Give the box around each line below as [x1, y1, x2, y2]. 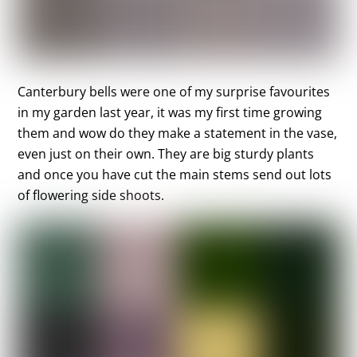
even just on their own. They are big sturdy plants [18, 145, 315, 163]
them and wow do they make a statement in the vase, [18, 124, 338, 143]
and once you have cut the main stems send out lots [18, 166, 332, 184]
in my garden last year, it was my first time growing [18, 104, 323, 122]
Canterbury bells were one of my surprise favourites [18, 83, 331, 101]
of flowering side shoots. [18, 186, 165, 205]
